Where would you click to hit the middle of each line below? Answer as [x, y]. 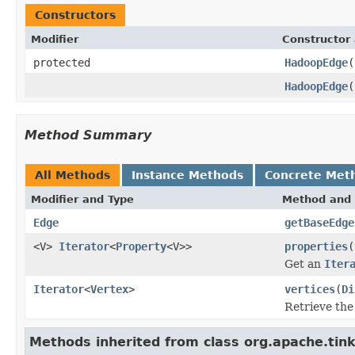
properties [316, 246]
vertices [310, 289]
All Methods [73, 175]
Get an [304, 263]
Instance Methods [187, 175]
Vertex [109, 289]
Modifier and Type [82, 199]
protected [62, 62]
